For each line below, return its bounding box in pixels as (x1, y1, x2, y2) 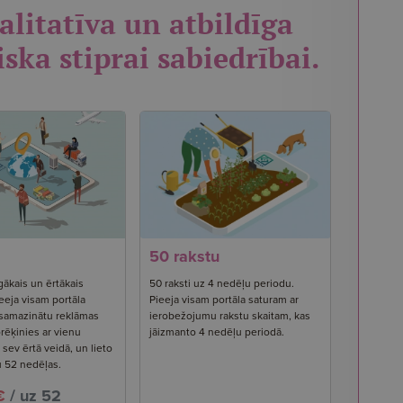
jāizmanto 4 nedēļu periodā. (149, 324, 285, 341)
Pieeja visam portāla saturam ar (149, 291, 300, 309)
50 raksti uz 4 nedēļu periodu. (149, 275, 295, 292)
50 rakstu (149, 245, 220, 269)
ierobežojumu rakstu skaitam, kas (149, 308, 311, 325)
